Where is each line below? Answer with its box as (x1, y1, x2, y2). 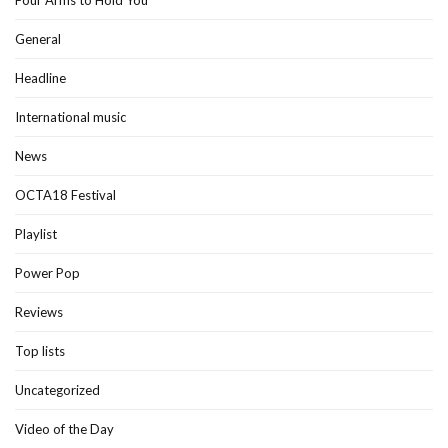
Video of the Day (15, 421, 114, 437)
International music (15, 109, 126, 125)
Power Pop (15, 265, 80, 281)
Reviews (15, 304, 63, 320)
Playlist (15, 226, 57, 242)
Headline (15, 70, 66, 86)
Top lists (15, 343, 65, 359)
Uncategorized (15, 382, 100, 398)
